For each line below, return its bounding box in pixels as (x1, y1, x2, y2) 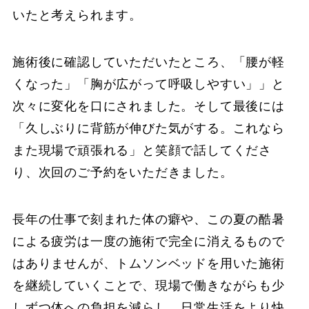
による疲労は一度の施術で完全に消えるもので (12, 234, 285, 248)
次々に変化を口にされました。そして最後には (12, 99, 285, 113)
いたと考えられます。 (12, 8, 142, 22)
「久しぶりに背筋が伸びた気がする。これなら (12, 121, 285, 135)
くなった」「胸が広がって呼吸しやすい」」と (12, 77, 285, 91)
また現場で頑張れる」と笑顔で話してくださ (12, 143, 272, 157)
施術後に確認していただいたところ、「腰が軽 (12, 54, 285, 69)
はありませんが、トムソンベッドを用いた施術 (12, 256, 285, 270)
